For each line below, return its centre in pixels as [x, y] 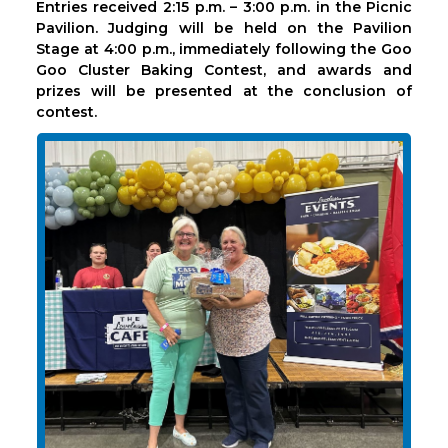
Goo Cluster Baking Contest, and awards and [224, 70]
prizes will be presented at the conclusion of [224, 91]
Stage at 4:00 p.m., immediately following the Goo [224, 49]
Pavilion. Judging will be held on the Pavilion [224, 28]
